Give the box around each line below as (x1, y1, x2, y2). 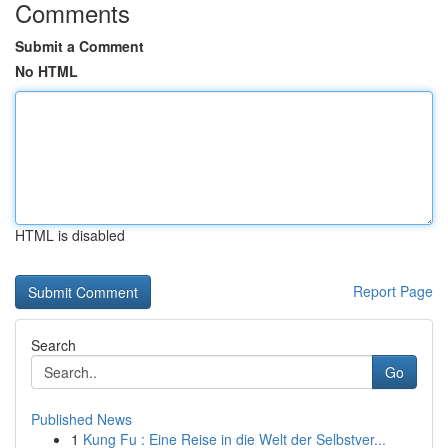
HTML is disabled (15, 225, 125, 245)
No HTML (15, 61, 78, 81)
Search (31, 335, 76, 355)
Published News (31, 409, 132, 429)
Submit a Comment (15, 36, 144, 56)
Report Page (353, 281, 433, 301)
